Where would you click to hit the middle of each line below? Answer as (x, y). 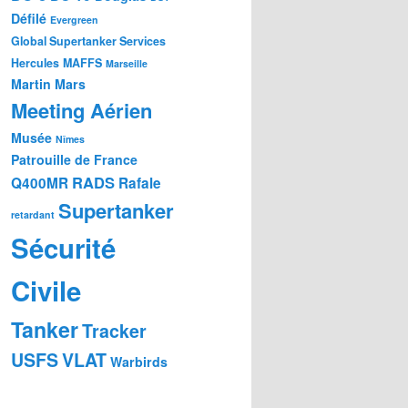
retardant (33, 215)
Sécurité (63, 248)
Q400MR (40, 184)
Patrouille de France (74, 160)
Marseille (127, 64)
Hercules (35, 63)
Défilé (29, 19)
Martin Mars (48, 84)
